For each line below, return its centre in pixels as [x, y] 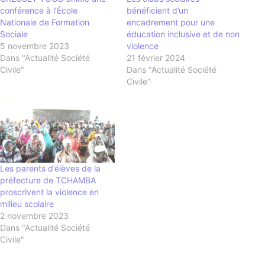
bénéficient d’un [157, 11]
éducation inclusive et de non [183, 34]
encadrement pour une [171, 22]
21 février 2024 [156, 58]
